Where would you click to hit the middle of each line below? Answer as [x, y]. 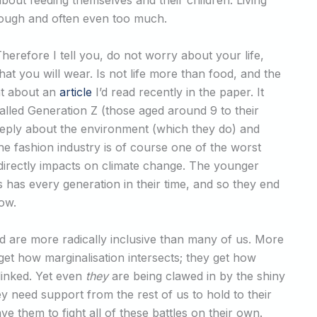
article [76, 92]
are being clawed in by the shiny [197, 276]
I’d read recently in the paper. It [178, 92]
